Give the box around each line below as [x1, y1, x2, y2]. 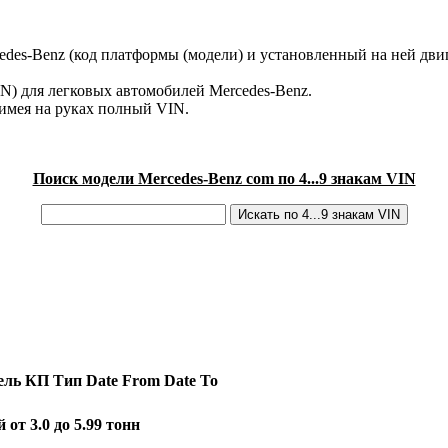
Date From [86, 372, 160, 390]
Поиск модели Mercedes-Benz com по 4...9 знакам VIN [32, 170, 416, 188]
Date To [164, 372, 218, 390]
